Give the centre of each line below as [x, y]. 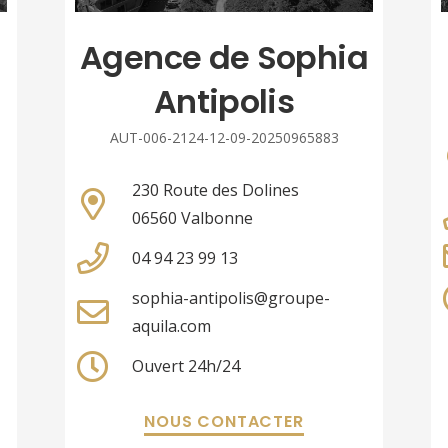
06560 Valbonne [192, 218]
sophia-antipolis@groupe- [230, 298]
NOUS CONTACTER [224, 422]
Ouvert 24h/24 [185, 366]
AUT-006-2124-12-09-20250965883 [224, 138]
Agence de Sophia [224, 58]
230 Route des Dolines [215, 190]
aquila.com [171, 326]
